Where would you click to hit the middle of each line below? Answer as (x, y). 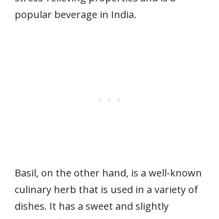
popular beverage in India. (76, 15)
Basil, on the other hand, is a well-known (108, 173)
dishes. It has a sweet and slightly (92, 206)
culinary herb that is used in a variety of (106, 190)
